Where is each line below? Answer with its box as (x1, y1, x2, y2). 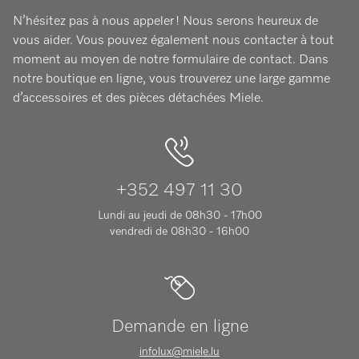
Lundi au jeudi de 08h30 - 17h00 (97, 210, 262, 222)
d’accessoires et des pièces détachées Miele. (13, 92, 264, 106)
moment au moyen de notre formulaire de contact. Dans (13, 54, 329, 67)
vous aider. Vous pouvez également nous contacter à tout (13, 34, 334, 48)
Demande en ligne (111, 318, 248, 337)
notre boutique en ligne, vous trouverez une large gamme (13, 73, 330, 87)
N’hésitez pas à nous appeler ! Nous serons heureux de (13, 15, 318, 29)
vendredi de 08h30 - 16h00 (110, 226, 249, 238)
